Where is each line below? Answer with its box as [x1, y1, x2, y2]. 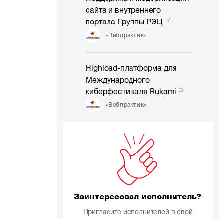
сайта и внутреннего [86, 6, 161, 15]
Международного [86, 75, 150, 85]
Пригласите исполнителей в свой [83, 208, 193, 216]
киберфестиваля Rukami [86, 87, 177, 96]
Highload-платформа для [86, 64, 177, 73]
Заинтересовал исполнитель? [74, 192, 202, 201]
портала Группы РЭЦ [86, 18, 163, 27]
